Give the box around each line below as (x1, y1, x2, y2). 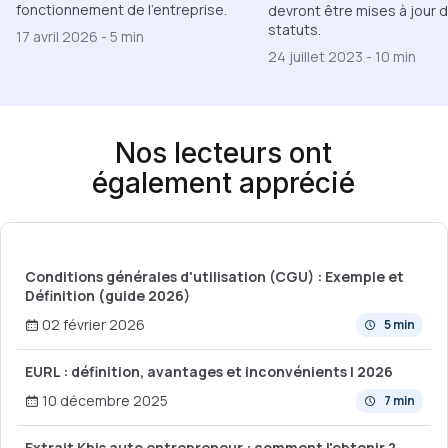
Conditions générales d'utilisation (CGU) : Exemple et (25, 266, 404, 286)
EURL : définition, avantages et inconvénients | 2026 (25, 361, 393, 381)
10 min (375, 46, 416, 66)
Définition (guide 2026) (25, 285, 190, 305)
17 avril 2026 (16, 27, 101, 47)
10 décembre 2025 (39, 391, 168, 411)
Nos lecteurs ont (115, 135, 333, 170)
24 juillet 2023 (268, 46, 366, 66)
